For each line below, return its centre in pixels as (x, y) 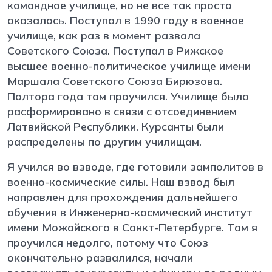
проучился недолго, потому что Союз (108, 242)
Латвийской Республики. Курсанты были (116, 126)
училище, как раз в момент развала (104, 35)
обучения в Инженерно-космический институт (130, 212)
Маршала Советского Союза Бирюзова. (115, 81)
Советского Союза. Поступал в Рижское (115, 50)
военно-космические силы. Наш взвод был (121, 182)
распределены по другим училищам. (104, 141)
